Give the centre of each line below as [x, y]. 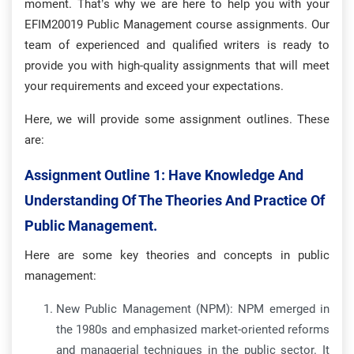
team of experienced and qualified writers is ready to [177, 45]
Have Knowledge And [236, 175]
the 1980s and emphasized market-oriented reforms [193, 330]
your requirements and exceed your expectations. [154, 86]
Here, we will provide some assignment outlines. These [177, 119]
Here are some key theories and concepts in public [177, 255]
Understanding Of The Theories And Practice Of [175, 200]
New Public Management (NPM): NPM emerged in [193, 309]
